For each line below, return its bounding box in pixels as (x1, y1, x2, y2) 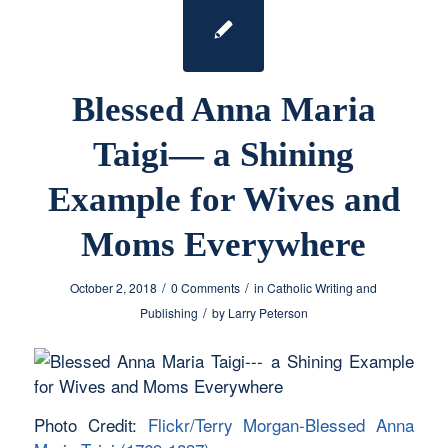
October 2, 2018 (70, 279, 158, 297)
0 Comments (171, 279, 241, 297)
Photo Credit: (33, 411, 148, 437)
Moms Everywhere (81, 225, 367, 265)
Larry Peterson (227, 304, 308, 322)
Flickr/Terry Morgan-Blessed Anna (147, 411, 415, 437)
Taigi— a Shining (93, 135, 355, 175)
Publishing (139, 304, 198, 322)
